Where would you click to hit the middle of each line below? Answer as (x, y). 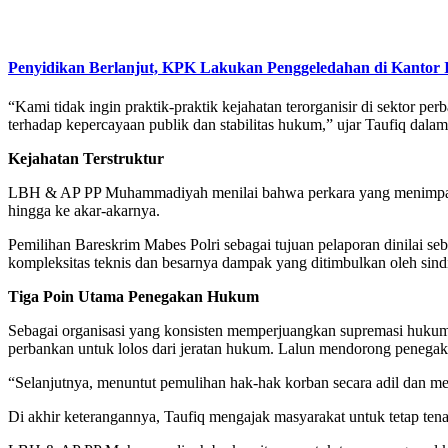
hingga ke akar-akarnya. (84, 211)
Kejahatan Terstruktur (86, 159)
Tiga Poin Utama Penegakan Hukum (133, 297)
